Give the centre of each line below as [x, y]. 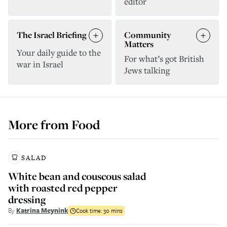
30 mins [113, 210]
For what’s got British [164, 59]
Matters [139, 44]
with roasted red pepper [63, 188]
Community [148, 35]
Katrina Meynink [42, 210]
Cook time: [90, 210]
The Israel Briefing [52, 35]
